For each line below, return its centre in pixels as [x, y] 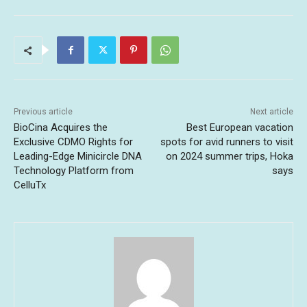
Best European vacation [240, 128]
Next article [271, 112]
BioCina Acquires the [61, 128]
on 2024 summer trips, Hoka [229, 157]
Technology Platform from [74, 171]
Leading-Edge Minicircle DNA [78, 157]
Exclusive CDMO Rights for [73, 142]
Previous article [43, 112]
